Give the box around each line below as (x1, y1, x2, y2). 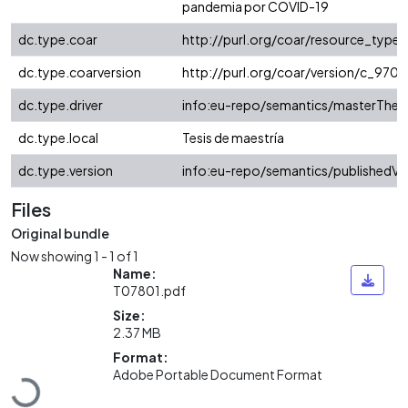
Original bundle (11, 225, 109, 242)
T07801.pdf (113, 281, 186, 299)
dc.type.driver (18, 97, 103, 114)
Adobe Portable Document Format (113, 365, 322, 382)
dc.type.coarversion (18, 64, 141, 81)
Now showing (11, 247, 94, 264)
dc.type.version (18, 162, 113, 179)
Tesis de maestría (182, 129, 284, 147)
